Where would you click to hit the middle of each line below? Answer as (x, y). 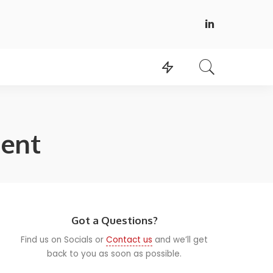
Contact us (129, 239)
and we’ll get (180, 239)
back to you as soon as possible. (115, 253)
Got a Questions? (114, 220)
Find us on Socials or (64, 239)
